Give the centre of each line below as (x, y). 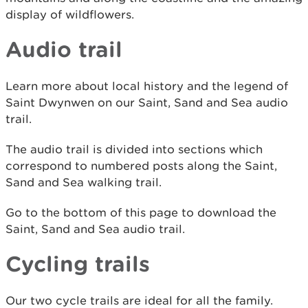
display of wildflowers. (70, 14)
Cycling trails (78, 263)
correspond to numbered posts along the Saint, (141, 165)
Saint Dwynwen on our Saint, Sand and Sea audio (147, 102)
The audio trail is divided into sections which (134, 149)
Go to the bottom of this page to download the (141, 212)
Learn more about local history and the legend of (147, 86)
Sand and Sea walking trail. (84, 182)
